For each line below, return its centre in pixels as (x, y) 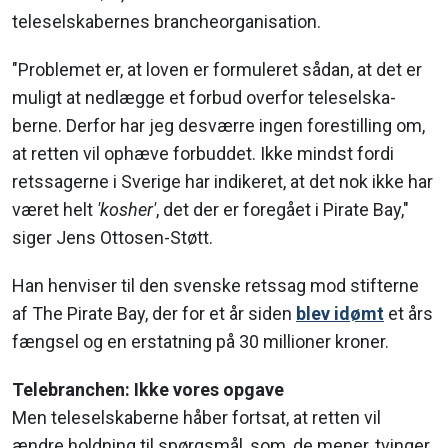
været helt (54, 209)
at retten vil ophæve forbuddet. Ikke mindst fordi (203, 153)
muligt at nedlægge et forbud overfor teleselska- (204, 97)
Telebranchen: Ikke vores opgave (148, 389)
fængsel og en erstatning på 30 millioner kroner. (200, 341)
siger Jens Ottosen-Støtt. (112, 237)
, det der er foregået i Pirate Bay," (282, 209)
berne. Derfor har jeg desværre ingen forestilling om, (218, 125)
